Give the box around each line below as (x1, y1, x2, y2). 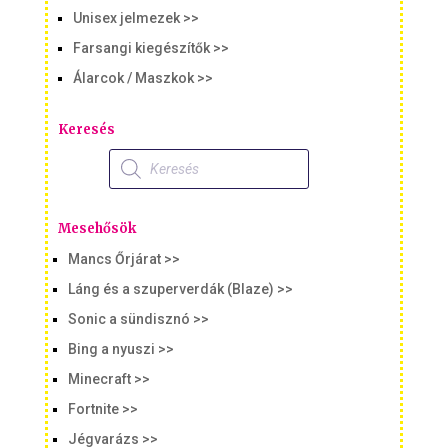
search (107, 160, 154, 177)
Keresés (57, 120, 115, 138)
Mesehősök (57, 219, 136, 237)
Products (107, 146, 169, 163)
